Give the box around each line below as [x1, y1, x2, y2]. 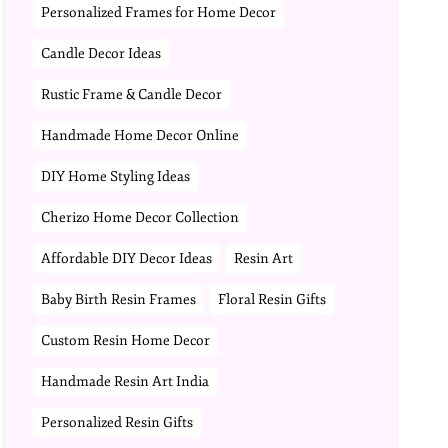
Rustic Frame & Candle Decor [41, 86, 223, 103]
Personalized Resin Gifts [41, 414, 194, 431]
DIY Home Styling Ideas [41, 168, 191, 185]
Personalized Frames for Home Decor [41, 4, 277, 21]
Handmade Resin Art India [41, 373, 210, 390]
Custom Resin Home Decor [41, 332, 211, 349]
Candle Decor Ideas [41, 45, 162, 62]
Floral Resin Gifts [218, 291, 327, 308]
